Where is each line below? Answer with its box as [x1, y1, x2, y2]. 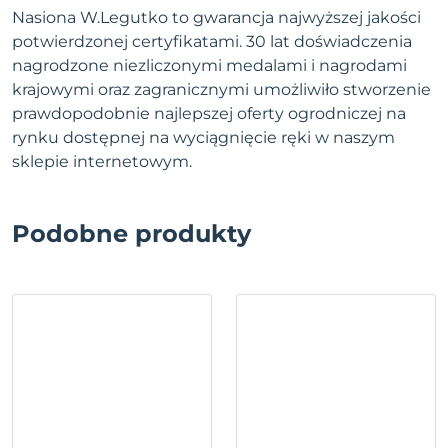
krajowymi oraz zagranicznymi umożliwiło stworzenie [12, 80, 431, 100]
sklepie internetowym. [12, 152, 192, 172]
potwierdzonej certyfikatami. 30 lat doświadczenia [12, 32, 412, 52]
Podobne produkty [12, 219, 251, 249]
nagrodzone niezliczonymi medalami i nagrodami [12, 56, 407, 76]
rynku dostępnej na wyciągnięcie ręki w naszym [12, 128, 395, 148]
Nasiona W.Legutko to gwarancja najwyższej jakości [12, 8, 421, 28]
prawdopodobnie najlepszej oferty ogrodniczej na [12, 104, 406, 124]
